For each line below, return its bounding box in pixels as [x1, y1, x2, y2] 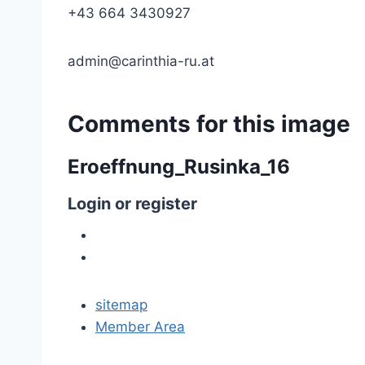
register [135, 194, 197, 213]
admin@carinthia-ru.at [68, 53, 214, 69]
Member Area [95, 319, 185, 335]
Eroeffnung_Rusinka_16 [68, 155, 290, 178]
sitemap [95, 297, 147, 313]
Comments [68, 110, 191, 138]
